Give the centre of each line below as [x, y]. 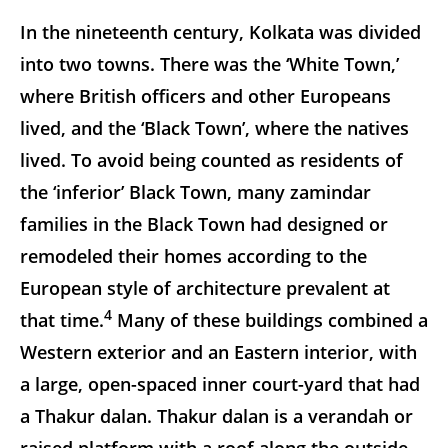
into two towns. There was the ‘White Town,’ [209, 63]
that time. [62, 319]
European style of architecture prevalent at [205, 287]
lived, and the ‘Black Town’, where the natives [214, 127]
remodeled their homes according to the [193, 255]
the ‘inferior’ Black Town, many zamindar [195, 191]
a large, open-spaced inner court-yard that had [220, 383]
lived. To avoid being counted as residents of [211, 159]
